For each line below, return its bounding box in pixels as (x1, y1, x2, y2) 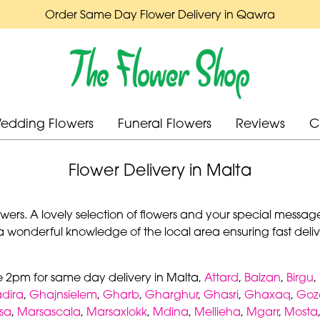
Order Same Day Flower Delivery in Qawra (45, 7, 275, 21)
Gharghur (145, 286, 198, 301)
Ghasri (204, 286, 239, 301)
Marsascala (17, 304, 81, 319)
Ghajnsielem (29, 286, 97, 301)
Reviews (235, 116, 285, 131)
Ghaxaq (244, 286, 291, 301)
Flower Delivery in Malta (69, 160, 251, 180)
